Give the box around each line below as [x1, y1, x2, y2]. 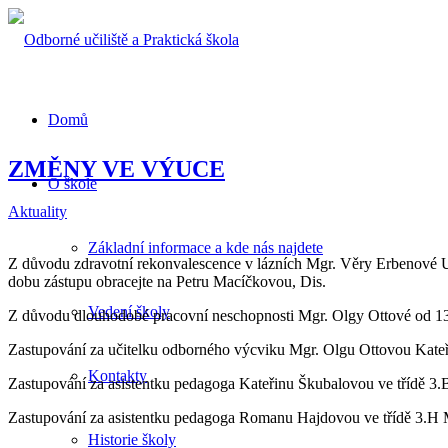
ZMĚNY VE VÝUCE [8, 155, 225, 182]
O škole [48, 175, 97, 192]
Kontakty [88, 367, 147, 384]
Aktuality [8, 202, 67, 220]
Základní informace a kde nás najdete [88, 239, 323, 256]
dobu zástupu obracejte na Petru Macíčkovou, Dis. [8, 272, 326, 290]
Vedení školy [88, 303, 170, 320]
